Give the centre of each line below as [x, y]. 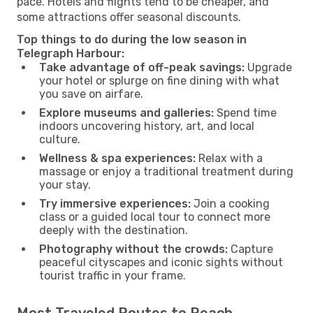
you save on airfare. [91, 94]
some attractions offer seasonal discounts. [129, 17]
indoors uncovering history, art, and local [147, 126]
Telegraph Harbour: [71, 53]
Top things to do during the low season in [132, 39]
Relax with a [229, 158]
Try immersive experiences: [115, 203]
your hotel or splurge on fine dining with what [159, 80]
